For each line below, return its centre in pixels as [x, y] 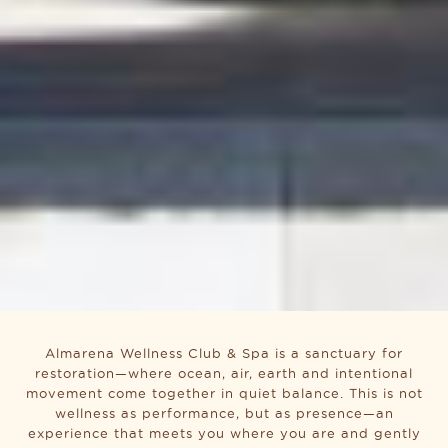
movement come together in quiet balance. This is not [224, 393]
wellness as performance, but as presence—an [224, 413]
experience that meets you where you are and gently [224, 433]
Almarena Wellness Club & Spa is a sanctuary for [224, 353]
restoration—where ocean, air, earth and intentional [224, 373]
